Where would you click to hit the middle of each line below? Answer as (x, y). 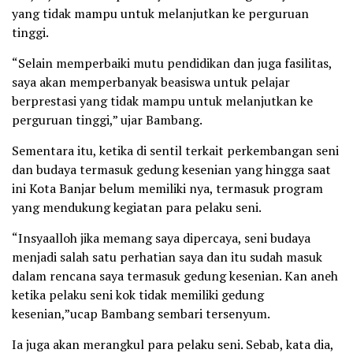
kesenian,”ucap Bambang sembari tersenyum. (141, 314)
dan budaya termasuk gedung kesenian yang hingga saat (171, 170)
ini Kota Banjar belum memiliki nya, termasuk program (167, 189)
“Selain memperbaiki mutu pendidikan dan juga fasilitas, (172, 63)
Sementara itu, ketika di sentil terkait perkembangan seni (175, 151)
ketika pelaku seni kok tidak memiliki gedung (138, 295)
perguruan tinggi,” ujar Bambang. (107, 120)
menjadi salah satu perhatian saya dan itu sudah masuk (167, 257)
